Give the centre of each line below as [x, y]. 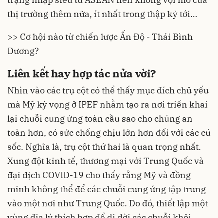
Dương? [23, 51]
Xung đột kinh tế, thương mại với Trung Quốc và [106, 161]
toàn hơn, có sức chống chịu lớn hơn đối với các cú [109, 132]
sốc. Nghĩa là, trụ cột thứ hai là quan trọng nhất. [104, 146]
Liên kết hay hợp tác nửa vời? [82, 73]
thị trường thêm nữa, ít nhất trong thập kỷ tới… [102, 14]
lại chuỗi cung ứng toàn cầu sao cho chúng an [100, 118]
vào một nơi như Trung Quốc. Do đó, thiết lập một [108, 203]
